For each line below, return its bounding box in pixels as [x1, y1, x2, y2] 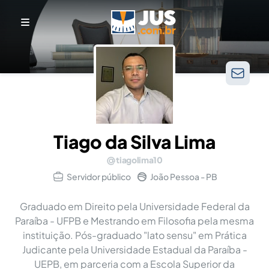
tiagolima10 [116, 154, 163, 165]
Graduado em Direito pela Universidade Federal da [19, 199, 250, 213]
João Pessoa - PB [150, 171, 217, 182]
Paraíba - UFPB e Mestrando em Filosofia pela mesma [15, 214, 254, 227]
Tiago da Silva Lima [53, 130, 216, 153]
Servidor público [66, 171, 131, 182]
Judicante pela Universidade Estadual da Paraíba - [22, 243, 247, 256]
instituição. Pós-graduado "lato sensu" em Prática [22, 228, 247, 241]
